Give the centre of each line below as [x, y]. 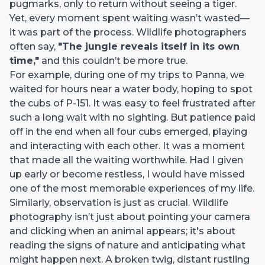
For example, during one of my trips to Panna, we [127, 75]
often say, [34, 46]
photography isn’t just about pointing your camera [130, 216]
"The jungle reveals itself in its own [149, 46]
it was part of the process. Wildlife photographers [128, 32]
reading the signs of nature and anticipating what [127, 245]
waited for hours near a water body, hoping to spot [131, 89]
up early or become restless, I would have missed [127, 174]
